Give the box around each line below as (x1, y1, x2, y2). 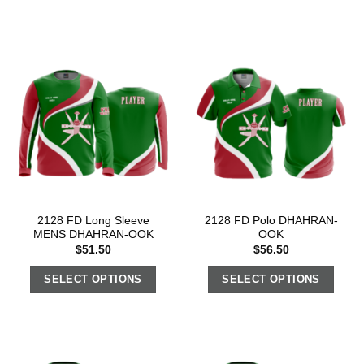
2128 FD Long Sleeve (37, 214, 149, 227)
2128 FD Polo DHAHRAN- (204, 214, 338, 227)
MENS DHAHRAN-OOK (32, 228, 154, 241)
